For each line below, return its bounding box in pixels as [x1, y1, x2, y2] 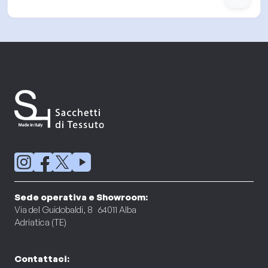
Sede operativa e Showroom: [14, 191, 148, 203]
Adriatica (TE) [14, 217, 66, 228]
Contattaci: [14, 253, 69, 264]
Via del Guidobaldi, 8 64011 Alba [14, 204, 136, 215]
